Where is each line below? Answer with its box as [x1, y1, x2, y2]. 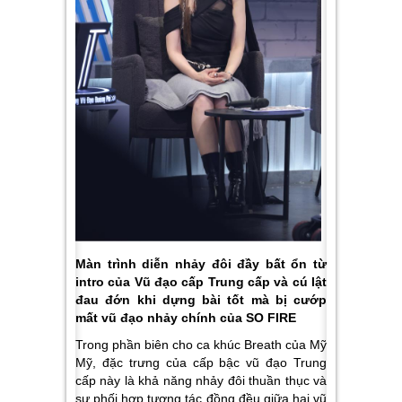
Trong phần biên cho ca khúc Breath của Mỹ [75, 336, 327, 352]
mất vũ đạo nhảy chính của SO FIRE [75, 310, 296, 325]
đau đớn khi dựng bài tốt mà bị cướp [75, 292, 327, 307]
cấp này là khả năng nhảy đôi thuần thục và [75, 372, 327, 388]
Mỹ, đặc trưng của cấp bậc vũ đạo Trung [75, 354, 327, 370]
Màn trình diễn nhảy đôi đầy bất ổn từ [75, 256, 327, 271]
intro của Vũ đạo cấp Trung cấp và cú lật [75, 274, 327, 289]
